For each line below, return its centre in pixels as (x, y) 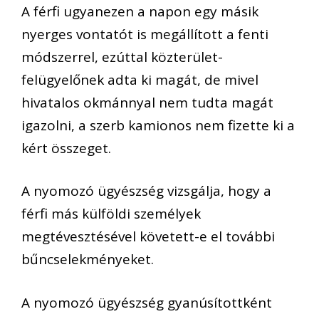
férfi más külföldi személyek (111, 214)
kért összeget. (66, 148)
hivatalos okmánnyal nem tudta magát (147, 102)
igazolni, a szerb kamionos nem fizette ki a (158, 125)
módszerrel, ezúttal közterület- (122, 57)
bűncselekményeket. (88, 260)
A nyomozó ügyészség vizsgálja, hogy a (146, 191)
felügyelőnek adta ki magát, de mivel (140, 79)
